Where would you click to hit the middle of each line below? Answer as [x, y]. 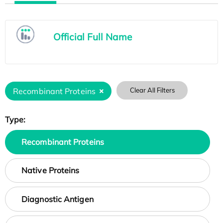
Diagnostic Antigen [57, 199]
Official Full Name [93, 37]
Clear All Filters [152, 90]
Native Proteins [51, 170]
